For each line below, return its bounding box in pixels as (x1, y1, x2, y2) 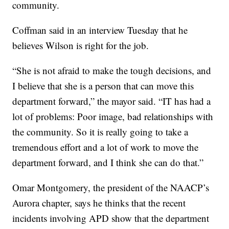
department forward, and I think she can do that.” (12, 156, 204, 169)
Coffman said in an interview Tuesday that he (12, 24, 188, 37)
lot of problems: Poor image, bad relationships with (12, 110, 214, 123)
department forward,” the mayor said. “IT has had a (12, 95, 211, 108)
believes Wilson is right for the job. (12, 39, 149, 52)
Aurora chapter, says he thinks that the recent (12, 196, 186, 210)
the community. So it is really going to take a (12, 125, 189, 139)
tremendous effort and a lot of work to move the (12, 141, 199, 154)
